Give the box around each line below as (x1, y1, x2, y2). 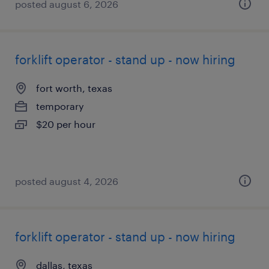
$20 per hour (36, 118, 95, 130)
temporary (36, 100, 84, 112)
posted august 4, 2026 (15, 175, 118, 187)
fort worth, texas (36, 82, 112, 94)
